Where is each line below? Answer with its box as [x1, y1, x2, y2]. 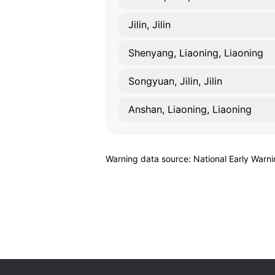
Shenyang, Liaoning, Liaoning [128, 47, 263, 59]
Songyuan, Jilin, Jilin [128, 75, 222, 87]
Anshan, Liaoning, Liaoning [128, 103, 252, 115]
